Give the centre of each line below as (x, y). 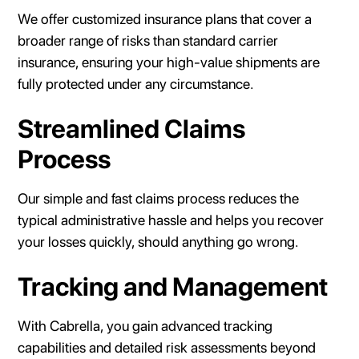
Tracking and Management (173, 286)
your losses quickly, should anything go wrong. (159, 241)
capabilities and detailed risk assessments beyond (167, 347)
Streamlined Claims (132, 129)
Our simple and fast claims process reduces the (159, 198)
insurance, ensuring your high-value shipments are (169, 62)
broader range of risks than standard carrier (148, 40)
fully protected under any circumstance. (136, 83)
